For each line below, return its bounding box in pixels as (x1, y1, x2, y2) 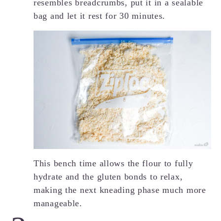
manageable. (34, 198, 82, 208)
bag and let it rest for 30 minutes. (34, 10, 166, 21)
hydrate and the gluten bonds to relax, (34, 171, 183, 182)
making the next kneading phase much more (34, 184, 206, 195)
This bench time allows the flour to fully (34, 158, 193, 168)
